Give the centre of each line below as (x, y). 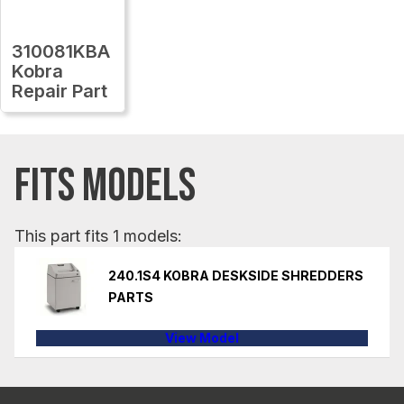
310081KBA (61, 51)
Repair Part (60, 91)
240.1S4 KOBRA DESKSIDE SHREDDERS (236, 275)
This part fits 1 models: (98, 235)
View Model (202, 337)
